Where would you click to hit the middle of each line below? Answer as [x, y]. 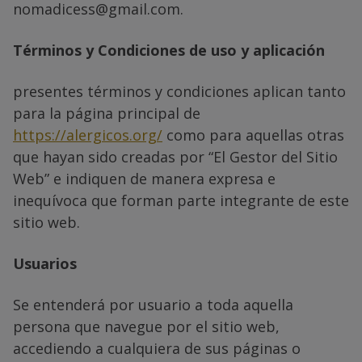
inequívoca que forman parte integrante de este [181, 200]
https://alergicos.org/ [88, 135]
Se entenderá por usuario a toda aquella [153, 304]
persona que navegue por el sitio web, [146, 326]
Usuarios [45, 263]
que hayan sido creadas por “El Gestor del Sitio [175, 156]
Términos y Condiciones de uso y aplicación [169, 50]
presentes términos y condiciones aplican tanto [179, 91]
